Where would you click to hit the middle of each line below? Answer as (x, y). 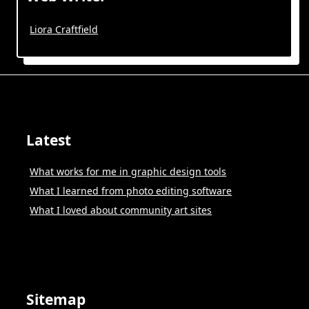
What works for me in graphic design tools (128, 172)
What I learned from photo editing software (131, 191)
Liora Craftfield (64, 29)
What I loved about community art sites (121, 210)
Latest (49, 140)
